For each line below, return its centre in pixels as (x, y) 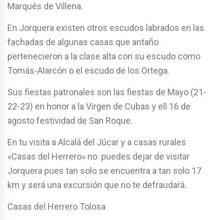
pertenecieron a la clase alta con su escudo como (104, 56)
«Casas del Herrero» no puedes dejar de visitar (98, 157)
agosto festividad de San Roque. (70, 121)
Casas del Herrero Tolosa (56, 207)
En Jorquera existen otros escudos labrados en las (106, 28)
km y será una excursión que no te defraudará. (97, 185)
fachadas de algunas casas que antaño (83, 42)
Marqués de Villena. (45, 6)
